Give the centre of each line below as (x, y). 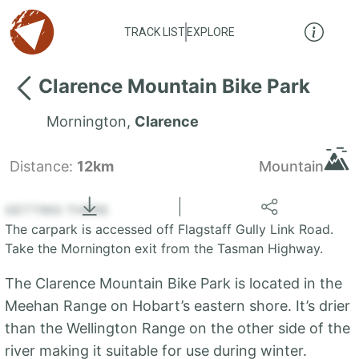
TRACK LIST (155, 32)
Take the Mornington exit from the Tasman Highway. (164, 248)
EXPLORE (211, 32)
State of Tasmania (315, 184)
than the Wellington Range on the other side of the (177, 328)
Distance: (43, 166)
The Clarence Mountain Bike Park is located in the (173, 283)
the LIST (257, 184)
